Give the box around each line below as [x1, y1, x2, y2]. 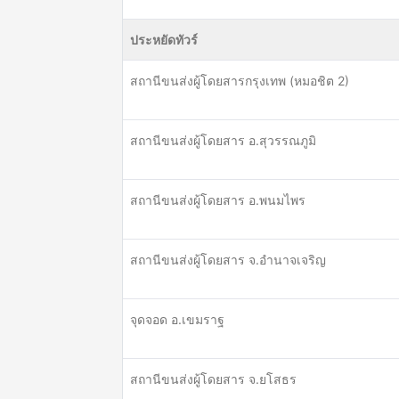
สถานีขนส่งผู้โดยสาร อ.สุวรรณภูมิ [130, 133, 316, 148]
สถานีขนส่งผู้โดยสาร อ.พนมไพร [130, 192, 305, 208]
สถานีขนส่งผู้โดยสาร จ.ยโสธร [130, 371, 297, 387]
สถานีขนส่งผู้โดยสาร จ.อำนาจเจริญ [130, 252, 326, 267]
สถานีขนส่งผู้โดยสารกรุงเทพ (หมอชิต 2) [130, 73, 349, 88]
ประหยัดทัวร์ [130, 32, 198, 47]
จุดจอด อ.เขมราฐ [130, 312, 224, 327]
